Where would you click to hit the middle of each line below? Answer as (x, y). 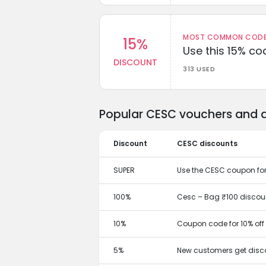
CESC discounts (207, 143)
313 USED (199, 69)
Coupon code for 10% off (221, 223)
